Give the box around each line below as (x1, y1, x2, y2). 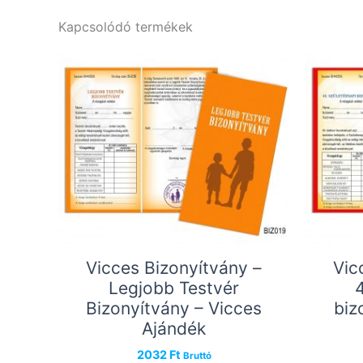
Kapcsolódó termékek (58, 19, 193, 36)
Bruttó (182, 349, 211, 361)
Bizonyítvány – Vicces (86, 298, 262, 319)
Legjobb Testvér (109, 278, 239, 299)
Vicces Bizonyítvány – (86, 258, 262, 279)
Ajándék (142, 318, 206, 340)
